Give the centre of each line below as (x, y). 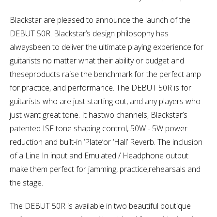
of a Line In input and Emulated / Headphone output (99, 155)
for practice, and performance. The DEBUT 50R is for (101, 87)
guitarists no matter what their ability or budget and (97, 60)
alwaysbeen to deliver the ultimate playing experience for (107, 47)
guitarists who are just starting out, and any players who (105, 101)
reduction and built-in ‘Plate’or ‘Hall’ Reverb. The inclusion (106, 142)
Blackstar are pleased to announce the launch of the (100, 20)
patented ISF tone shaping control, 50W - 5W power (99, 128)
